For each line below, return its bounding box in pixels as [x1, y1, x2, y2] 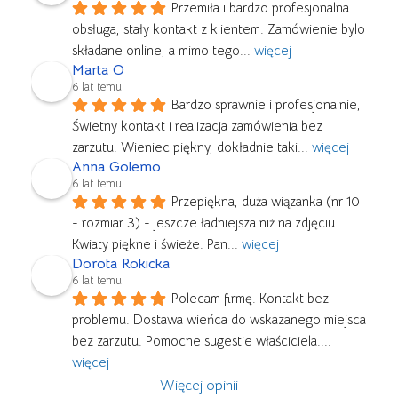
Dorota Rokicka [72, 254, 170, 273]
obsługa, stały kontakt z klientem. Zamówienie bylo [72, 20, 365, 37]
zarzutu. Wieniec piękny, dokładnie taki [72, 138, 298, 155]
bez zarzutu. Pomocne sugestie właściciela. [72, 331, 321, 349]
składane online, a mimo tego [72, 41, 240, 59]
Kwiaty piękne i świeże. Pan [72, 235, 227, 252]
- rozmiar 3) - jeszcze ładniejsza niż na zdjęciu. [72, 213, 338, 231]
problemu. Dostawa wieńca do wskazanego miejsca [72, 310, 366, 328]
